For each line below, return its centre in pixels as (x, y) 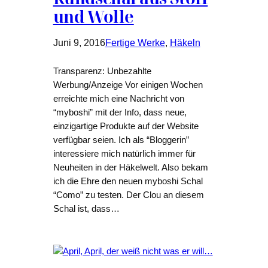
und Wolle (93, 17)
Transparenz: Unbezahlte (102, 71)
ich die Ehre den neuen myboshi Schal (128, 182)
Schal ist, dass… (86, 209)
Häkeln (185, 43)
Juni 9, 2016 (79, 43)
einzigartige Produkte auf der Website (126, 127)
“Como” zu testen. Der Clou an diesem (128, 195)
